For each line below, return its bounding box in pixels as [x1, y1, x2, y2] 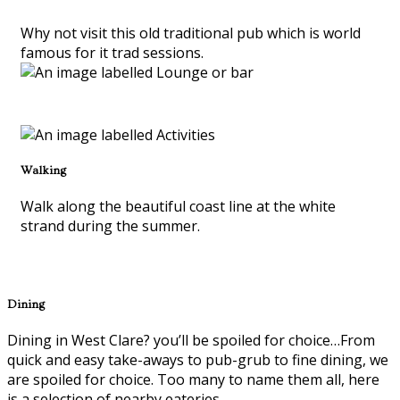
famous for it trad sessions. [21, 42, 204, 62]
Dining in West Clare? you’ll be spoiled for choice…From [7, 330, 375, 351]
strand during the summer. [21, 215, 200, 236]
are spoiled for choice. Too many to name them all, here [7, 370, 379, 390]
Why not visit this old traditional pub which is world [21, 22, 361, 43]
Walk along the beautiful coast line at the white [21, 196, 336, 216]
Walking [21, 163, 66, 177]
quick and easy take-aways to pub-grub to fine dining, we [7, 350, 388, 371]
